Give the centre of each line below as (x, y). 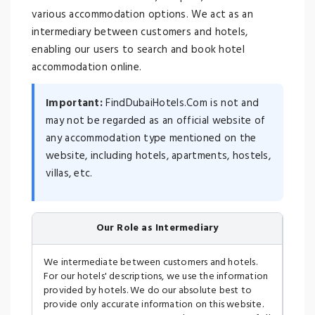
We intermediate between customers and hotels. (150, 263)
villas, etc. (69, 174)
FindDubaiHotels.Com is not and (181, 103)
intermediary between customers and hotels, (140, 32)
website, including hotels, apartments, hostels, (159, 156)
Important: (74, 103)
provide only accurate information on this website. (154, 305)
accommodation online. (87, 67)
